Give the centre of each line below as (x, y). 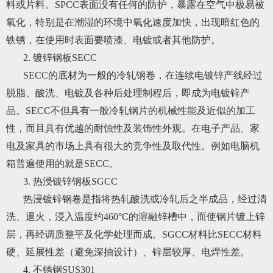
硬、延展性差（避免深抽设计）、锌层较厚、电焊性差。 (128, 252)
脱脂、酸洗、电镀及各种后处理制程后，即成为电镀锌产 (128, 93)
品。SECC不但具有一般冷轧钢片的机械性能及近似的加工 (131, 110)
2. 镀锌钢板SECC (60, 57)
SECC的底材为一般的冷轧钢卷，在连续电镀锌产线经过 (143, 75)
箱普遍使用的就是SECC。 (62, 163)
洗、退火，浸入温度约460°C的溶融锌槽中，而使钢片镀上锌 (136, 216)
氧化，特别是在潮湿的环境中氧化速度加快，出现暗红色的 (133, 22)
